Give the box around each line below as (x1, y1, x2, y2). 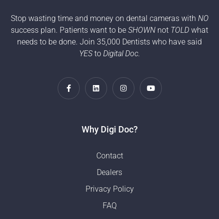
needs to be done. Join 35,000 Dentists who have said (17, 37, 202, 46)
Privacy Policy (85, 184, 134, 194)
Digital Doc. (103, 48, 140, 58)
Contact (96, 151, 123, 160)
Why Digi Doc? (81, 124, 138, 134)
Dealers (97, 167, 122, 177)
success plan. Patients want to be (11, 25, 126, 35)
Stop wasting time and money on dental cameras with (10, 13, 198, 23)
